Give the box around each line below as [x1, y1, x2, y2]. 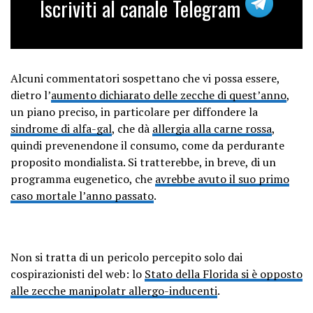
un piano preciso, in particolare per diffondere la [10, 103, 258, 119]
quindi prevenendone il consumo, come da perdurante [10, 137, 284, 153]
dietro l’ [10, 87, 51, 103]
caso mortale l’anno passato [10, 187, 154, 203]
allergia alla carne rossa [152, 120, 272, 136]
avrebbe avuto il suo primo [155, 170, 289, 187]
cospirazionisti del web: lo [10, 265, 145, 282]
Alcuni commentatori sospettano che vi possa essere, [10, 70, 279, 86]
